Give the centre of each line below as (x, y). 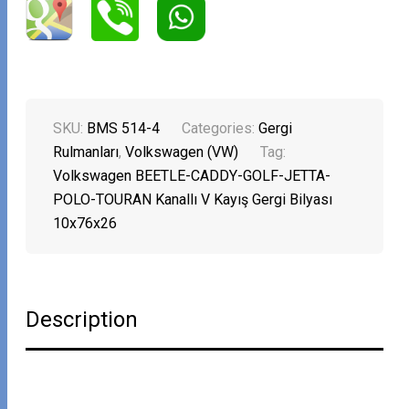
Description (82, 319)
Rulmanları (86, 152)
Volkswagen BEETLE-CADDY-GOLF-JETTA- (192, 175)
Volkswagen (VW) (182, 152)
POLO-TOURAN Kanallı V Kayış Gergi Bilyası (193, 199)
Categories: (220, 128)
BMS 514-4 (124, 128)
